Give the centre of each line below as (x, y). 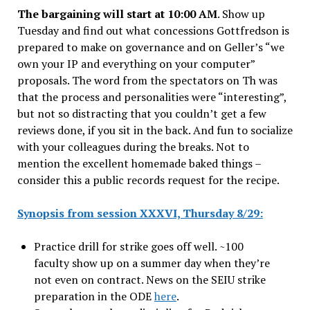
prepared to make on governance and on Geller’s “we (151, 47)
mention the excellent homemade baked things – (139, 164)
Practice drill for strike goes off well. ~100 (138, 247)
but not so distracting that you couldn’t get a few (142, 114)
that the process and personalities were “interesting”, (152, 97)
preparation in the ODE (94, 297)
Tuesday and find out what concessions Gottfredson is (153, 31)
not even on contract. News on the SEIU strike (149, 280)
